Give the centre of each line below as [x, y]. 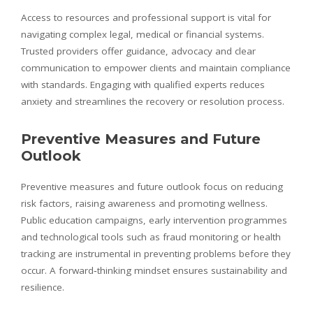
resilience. [43, 287]
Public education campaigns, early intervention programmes [154, 220]
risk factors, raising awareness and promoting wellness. [144, 203]
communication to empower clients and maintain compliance [156, 67]
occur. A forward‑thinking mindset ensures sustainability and [154, 270]
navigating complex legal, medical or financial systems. [143, 34]
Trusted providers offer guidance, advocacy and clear [138, 51]
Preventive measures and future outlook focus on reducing [152, 186]
